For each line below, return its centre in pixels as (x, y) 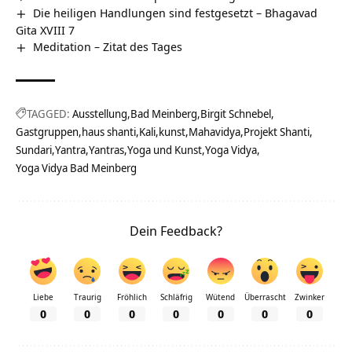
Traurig (87, 297)
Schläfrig (176, 297)
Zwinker (309, 297)
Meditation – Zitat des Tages (108, 46)
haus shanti (109, 131)
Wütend (220, 297)
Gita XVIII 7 (45, 29)
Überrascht (265, 297)
